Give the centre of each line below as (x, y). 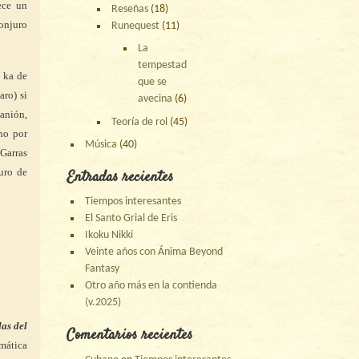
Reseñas (130, 10)
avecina (155, 99)
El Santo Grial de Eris (131, 219)
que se (153, 83)
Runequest (136, 26)
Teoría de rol (140, 122)
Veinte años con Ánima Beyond (154, 252)
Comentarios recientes (130, 336)
